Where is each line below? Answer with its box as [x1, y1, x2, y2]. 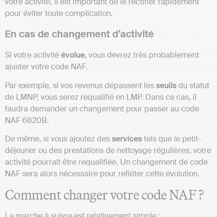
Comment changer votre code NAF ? [5, 186, 206, 203]
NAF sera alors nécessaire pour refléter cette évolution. [5, 169, 201, 179]
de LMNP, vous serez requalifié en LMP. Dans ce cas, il [5, 92, 197, 102]
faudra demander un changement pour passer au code [5, 103, 199, 114]
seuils [156, 80, 176, 91]
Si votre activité [5, 50, 61, 61]
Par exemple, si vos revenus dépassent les [5, 80, 156, 91]
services [112, 134, 142, 144]
